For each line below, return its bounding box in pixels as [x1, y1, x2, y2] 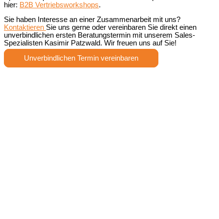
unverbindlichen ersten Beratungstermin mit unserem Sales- [4, 31, 195, 40]
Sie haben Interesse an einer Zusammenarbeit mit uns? [4, 16, 180, 24]
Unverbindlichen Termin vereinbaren [24, 54, 138, 62]
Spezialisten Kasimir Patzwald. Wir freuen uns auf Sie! [4, 39, 176, 47]
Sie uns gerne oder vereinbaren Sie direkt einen [46, 23, 197, 32]
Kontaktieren [4, 23, 46, 32]
